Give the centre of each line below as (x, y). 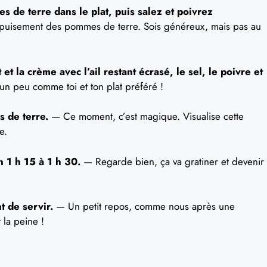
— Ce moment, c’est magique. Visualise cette (146, 116)
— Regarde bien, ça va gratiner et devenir (172, 161)
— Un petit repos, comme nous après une (144, 206)
